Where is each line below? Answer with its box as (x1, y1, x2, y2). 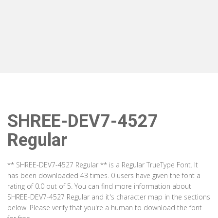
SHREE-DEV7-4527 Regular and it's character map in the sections (7, 192, 210, 201)
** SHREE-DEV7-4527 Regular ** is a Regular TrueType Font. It (7, 160, 198, 169)
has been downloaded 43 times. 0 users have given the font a (7, 171, 200, 180)
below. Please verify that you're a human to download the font (7, 203, 202, 212)
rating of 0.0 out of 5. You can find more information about (7, 182, 191, 191)
